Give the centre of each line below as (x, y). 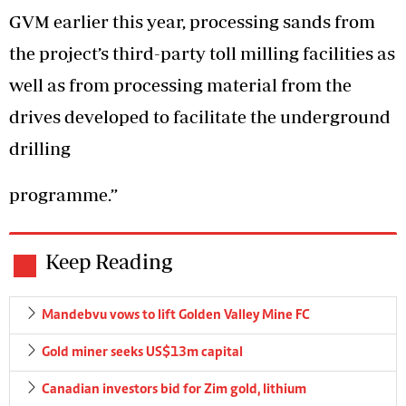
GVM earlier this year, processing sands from (192, 21)
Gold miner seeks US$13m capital (142, 352)
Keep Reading (109, 261)
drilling (42, 148)
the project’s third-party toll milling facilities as (202, 53)
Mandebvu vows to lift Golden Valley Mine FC (176, 315)
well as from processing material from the (180, 84)
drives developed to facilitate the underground (200, 116)
